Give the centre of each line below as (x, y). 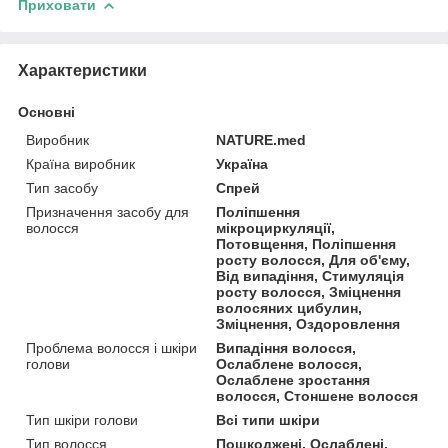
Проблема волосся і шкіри (111, 347)
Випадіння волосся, (286, 347)
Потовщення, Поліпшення (306, 243)
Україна (242, 163)
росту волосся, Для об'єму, (313, 259)
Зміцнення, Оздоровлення (308, 323)
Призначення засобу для (107, 211)
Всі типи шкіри (268, 419)
